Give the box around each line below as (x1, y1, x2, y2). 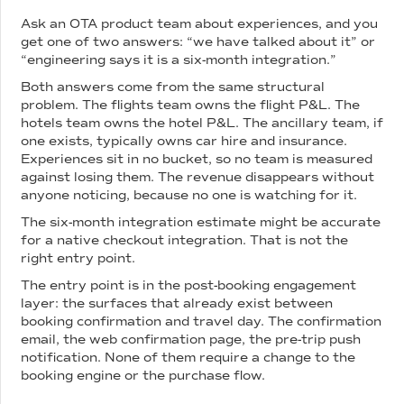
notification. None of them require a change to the (21, 350, 356, 366)
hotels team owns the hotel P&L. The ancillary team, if (21, 115, 384, 132)
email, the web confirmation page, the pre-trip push (21, 332, 362, 348)
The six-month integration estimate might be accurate (21, 215, 381, 231)
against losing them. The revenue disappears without (21, 170, 375, 186)
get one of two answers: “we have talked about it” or (21, 34, 376, 50)
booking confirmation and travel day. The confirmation (21, 314, 382, 330)
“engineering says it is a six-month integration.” (21, 52, 337, 69)
